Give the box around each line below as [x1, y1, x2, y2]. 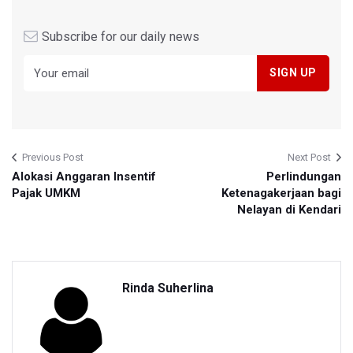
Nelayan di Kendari [237, 202, 341, 217]
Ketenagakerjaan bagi [221, 185, 341, 200]
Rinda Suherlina [122, 280, 214, 295]
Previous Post [22, 150, 84, 163]
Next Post [288, 150, 331, 163]
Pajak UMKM [12, 185, 80, 200]
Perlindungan [266, 169, 341, 184]
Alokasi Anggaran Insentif [12, 169, 156, 184]
